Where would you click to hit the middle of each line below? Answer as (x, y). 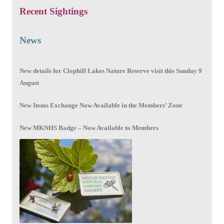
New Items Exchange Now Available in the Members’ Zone (101, 105)
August (29, 83)
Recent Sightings (53, 11)
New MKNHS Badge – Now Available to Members (89, 128)
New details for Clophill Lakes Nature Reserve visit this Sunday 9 (111, 71)
